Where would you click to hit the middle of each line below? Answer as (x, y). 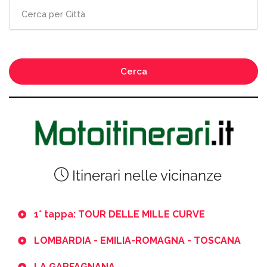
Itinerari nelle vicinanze (145, 175)
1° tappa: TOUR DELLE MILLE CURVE (119, 214)
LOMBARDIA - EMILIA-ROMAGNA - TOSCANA (137, 240)
